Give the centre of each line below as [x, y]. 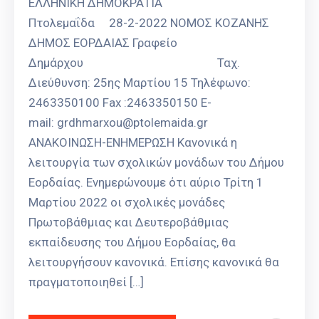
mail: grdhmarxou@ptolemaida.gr [121, 123]
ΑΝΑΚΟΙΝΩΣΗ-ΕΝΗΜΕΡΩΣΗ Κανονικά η [133, 143]
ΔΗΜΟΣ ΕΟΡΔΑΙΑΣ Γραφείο [103, 43]
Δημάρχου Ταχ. [134, 63]
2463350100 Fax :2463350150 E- [120, 103]
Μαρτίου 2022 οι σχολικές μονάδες [127, 203]
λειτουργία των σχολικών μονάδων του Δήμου [156, 163]
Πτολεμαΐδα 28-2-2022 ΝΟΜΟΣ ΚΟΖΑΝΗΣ [149, 23]
